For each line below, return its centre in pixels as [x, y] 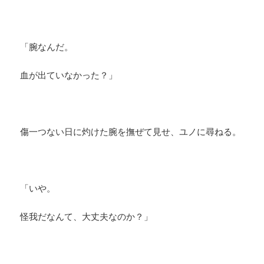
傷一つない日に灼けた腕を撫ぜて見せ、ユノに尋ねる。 [131, 132]
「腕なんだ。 [47, 47]
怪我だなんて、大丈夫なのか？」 [87, 217]
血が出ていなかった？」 [69, 75]
